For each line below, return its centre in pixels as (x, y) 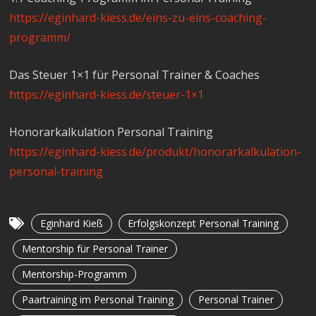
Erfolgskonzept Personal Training (203, 223)
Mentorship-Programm (75, 274)
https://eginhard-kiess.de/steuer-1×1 (107, 94)
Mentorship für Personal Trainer (95, 248)
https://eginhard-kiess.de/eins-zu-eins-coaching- (138, 17)
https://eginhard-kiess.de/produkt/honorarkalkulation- (156, 151)
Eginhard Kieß (72, 223)
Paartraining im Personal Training (98, 299)
